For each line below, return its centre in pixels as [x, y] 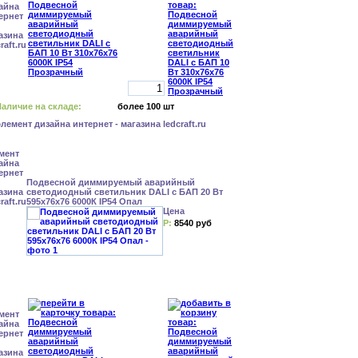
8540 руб [193, 223]
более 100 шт [146, 106]
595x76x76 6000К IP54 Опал [84, 201]
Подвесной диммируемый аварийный [111, 182]
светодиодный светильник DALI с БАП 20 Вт [125, 192]
